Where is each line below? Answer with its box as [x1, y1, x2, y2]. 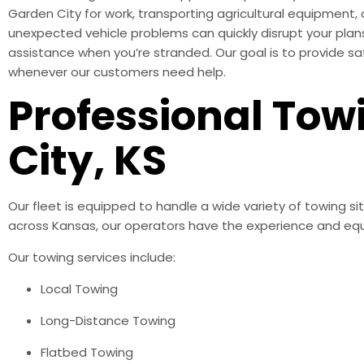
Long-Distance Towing [41, 311, 175, 329]
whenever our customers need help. [8, 63, 226, 80]
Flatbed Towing [41, 343, 133, 361]
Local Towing [41, 279, 118, 297]
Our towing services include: [8, 248, 175, 266]
